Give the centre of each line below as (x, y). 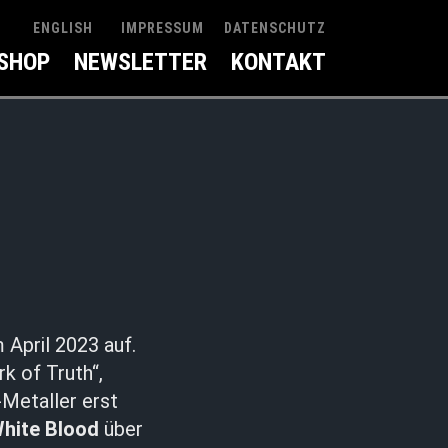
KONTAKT (278, 62)
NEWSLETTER (140, 62)
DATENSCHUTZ (275, 28)
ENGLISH (63, 28)
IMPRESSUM (162, 28)
